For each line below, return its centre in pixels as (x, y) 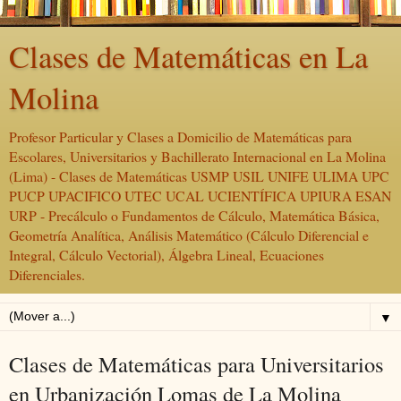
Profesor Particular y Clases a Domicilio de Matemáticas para (180, 137)
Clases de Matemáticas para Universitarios (196, 364)
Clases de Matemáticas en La (188, 56)
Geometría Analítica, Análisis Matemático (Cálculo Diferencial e (189, 235)
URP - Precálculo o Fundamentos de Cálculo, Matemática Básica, (194, 215)
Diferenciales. (47, 274)
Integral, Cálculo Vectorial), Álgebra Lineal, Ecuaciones (166, 255)
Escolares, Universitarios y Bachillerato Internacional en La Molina (197, 156)
